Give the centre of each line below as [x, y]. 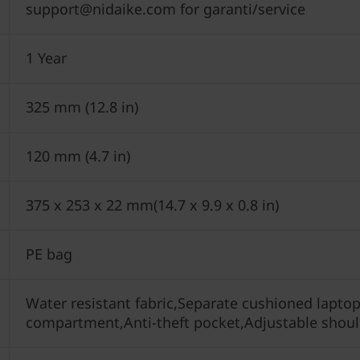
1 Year [46, 58]
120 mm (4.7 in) [78, 156]
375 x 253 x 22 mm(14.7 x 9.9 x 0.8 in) [152, 205]
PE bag [49, 254]
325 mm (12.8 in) [82, 107]
